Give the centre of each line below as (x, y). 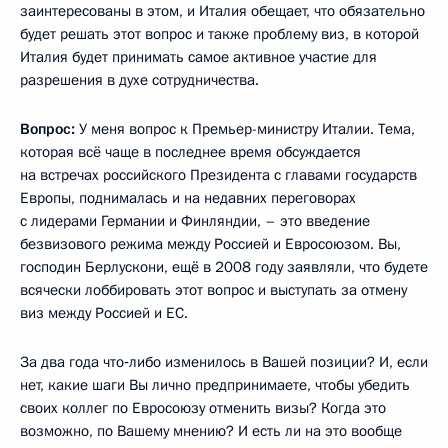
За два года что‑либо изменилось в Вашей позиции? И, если (224, 361)
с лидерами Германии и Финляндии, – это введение (195, 220)
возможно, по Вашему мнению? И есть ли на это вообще (211, 430)
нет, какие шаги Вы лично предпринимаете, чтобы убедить (215, 384)
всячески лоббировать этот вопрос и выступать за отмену (213, 289)
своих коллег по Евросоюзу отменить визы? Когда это (203, 407)
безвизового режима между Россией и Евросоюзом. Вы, (210, 243)
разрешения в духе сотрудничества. (139, 79)
